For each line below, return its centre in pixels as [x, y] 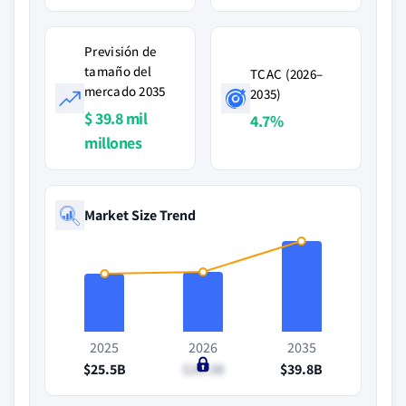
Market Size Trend [140, 215]
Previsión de [121, 51]
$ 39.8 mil [116, 118]
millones [113, 143]
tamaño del [118, 71]
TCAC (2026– [287, 73]
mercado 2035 [125, 91]
